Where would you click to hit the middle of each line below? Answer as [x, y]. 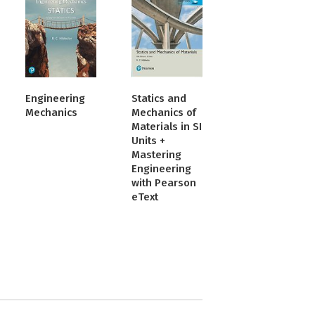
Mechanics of [164, 113]
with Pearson [164, 183]
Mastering [157, 155]
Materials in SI [167, 127]
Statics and [159, 99]
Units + [149, 141]
